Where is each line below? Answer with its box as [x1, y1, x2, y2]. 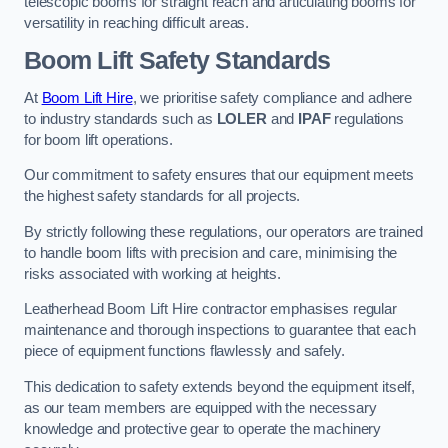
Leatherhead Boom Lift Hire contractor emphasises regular [24, 301, 397, 318]
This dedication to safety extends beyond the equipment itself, [24, 378, 415, 395]
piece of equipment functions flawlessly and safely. [24, 343, 345, 360]
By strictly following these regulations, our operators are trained [24, 223, 423, 240]
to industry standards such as [24, 110, 217, 127]
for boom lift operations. [24, 131, 173, 148]
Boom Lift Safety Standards [24, 47, 331, 74]
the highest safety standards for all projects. [24, 188, 301, 205]
